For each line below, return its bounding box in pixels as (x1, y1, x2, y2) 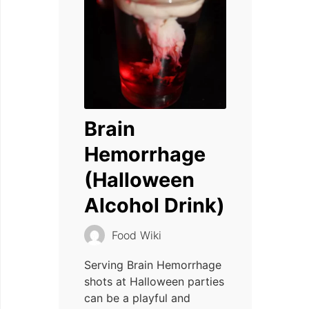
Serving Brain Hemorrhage (84, 258, 221, 272)
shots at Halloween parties (84, 275, 224, 288)
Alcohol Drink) (84, 193, 225, 217)
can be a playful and (84, 291, 190, 305)
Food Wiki (112, 228, 161, 242)
